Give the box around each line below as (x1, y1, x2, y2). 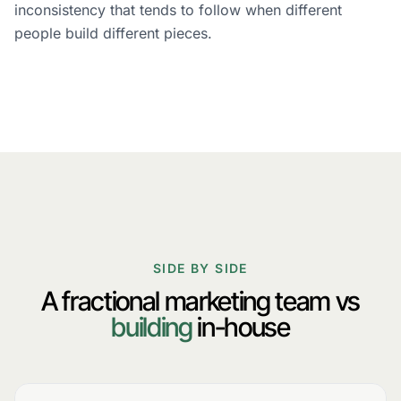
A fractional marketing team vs (40, 285, 361, 317)
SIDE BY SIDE (153, 260, 248, 276)
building (111, 311, 192, 343)
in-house (192, 311, 290, 343)
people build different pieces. (14, 24, 212, 42)
